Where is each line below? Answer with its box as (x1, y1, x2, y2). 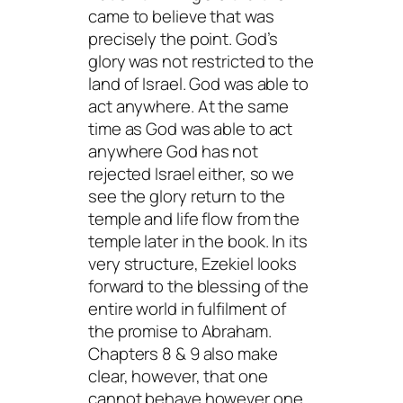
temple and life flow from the (88, 207, 300, 231)
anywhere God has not (88, 139, 258, 164)
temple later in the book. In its (88, 229, 308, 254)
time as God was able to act (88, 117, 293, 141)
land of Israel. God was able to (88, 72, 309, 96)
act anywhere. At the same (88, 94, 289, 119)
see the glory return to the (88, 184, 286, 209)
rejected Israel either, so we (88, 162, 295, 186)
